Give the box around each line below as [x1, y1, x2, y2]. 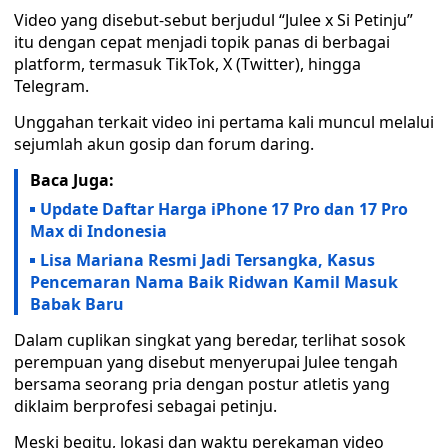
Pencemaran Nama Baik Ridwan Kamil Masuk [30, 271, 398, 293]
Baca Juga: [30, 169, 114, 191]
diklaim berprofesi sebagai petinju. [14, 395, 277, 417]
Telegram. [14, 75, 89, 97]
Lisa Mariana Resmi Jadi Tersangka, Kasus [40, 249, 375, 271]
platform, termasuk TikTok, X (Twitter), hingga [14, 53, 361, 75]
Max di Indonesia [30, 220, 167, 242]
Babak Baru [30, 293, 124, 315]
